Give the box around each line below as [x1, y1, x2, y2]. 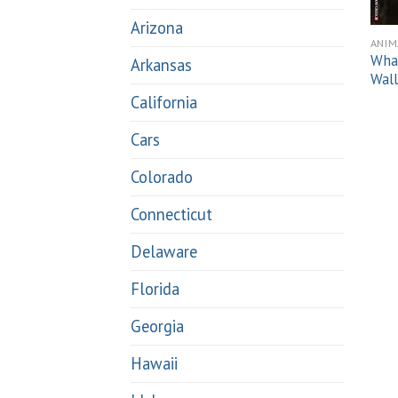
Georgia [131, 315, 184, 338]
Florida [131, 278, 179, 300]
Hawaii [131, 353, 178, 375]
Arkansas [131, 54, 192, 76]
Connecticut [131, 203, 212, 226]
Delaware [131, 241, 197, 263]
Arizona [131, 17, 183, 39]
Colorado [131, 166, 193, 188]
